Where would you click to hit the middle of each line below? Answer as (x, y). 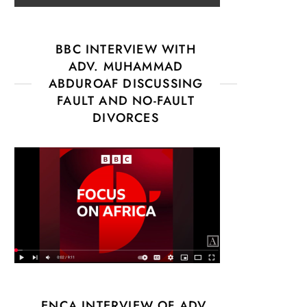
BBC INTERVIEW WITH (126, 49)
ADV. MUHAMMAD (126, 66)
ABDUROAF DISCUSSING (126, 83)
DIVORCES (126, 118)
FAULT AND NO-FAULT (126, 100)
